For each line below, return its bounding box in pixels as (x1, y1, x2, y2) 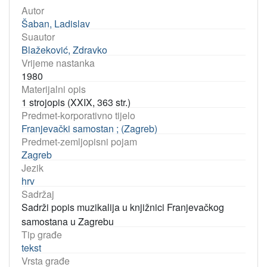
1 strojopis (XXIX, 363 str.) (21, 95, 131, 110)
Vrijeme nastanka (21, 56, 95, 70)
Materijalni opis (21, 82, 86, 97)
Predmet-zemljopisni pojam (21, 135, 137, 149)
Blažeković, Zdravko (21, 43, 107, 57)
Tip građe (21, 228, 62, 242)
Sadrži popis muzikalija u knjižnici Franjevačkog (21, 200, 224, 215)
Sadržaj (21, 187, 54, 201)
